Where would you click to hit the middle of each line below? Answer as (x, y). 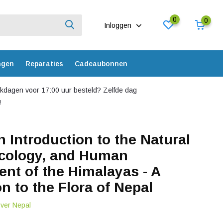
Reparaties (44, 63)
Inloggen (119, 25)
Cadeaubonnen (101, 63)
